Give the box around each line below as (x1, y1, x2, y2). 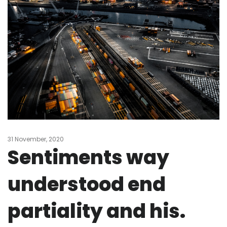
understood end (8, 171, 166, 198)
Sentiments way (8, 144, 169, 171)
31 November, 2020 (8, 135, 64, 144)
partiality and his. (8, 198, 185, 225)
